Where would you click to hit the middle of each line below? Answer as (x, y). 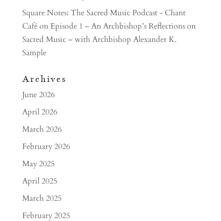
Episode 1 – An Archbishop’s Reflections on (123, 26)
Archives (44, 79)
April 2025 (39, 181)
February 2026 (46, 147)
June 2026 (38, 95)
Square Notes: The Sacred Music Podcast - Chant (104, 13)
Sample (34, 53)
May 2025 (38, 164)
